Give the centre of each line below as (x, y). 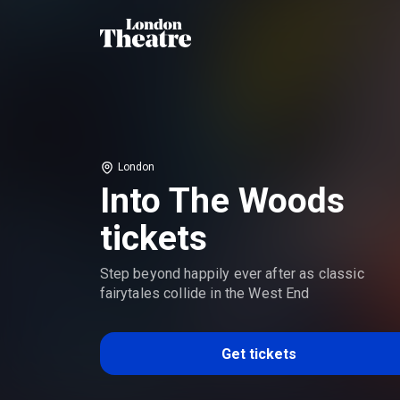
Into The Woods (222, 201)
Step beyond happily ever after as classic (232, 274)
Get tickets (259, 354)
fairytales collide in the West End (204, 294)
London (136, 167)
